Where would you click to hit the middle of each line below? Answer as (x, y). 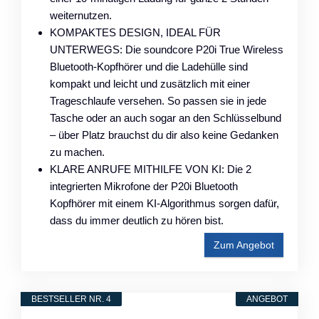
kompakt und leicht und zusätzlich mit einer (150, 83)
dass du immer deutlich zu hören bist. (137, 220)
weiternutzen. (81, 15)
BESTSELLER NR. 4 (71, 299)
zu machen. (77, 152)
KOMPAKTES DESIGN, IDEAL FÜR (135, 32)
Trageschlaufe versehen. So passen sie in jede (158, 100)
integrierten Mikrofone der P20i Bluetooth (144, 186)
